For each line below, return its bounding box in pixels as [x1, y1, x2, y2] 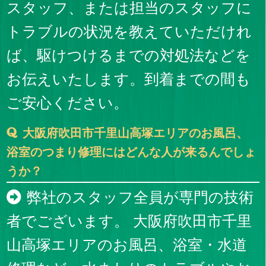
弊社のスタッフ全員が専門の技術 [26, 189, 254, 206]
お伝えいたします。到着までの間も [7, 71, 251, 88]
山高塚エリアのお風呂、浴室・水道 [7, 236, 248, 254]
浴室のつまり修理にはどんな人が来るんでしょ [7, 145, 256, 159]
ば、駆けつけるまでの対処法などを [7, 47, 251, 64]
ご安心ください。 [7, 94, 129, 112]
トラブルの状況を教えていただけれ [7, 23, 252, 40]
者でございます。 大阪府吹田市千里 [7, 213, 252, 230]
